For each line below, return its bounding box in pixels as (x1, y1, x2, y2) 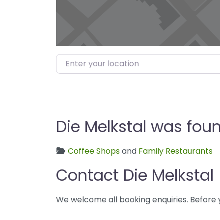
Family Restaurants (138, 145, 213, 157)
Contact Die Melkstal (56, 164, 214, 186)
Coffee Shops (68, 145, 120, 157)
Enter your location (55, 54, 129, 66)
